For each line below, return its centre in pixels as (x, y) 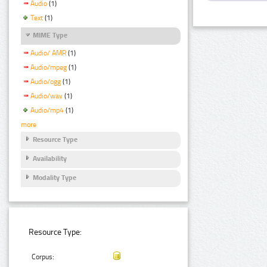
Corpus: (43, 257)
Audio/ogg (46, 82)
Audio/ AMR (48, 53)
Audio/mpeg (49, 68)
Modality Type (55, 178)
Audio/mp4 (47, 110)
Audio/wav (46, 96)
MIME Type (50, 35)
